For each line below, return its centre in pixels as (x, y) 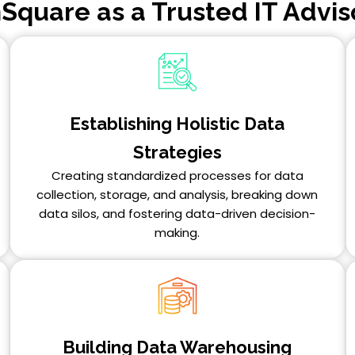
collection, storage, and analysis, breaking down (177, 194)
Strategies (177, 152)
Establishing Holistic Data (177, 123)
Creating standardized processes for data (177, 175)
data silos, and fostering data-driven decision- (177, 213)
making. (177, 232)
